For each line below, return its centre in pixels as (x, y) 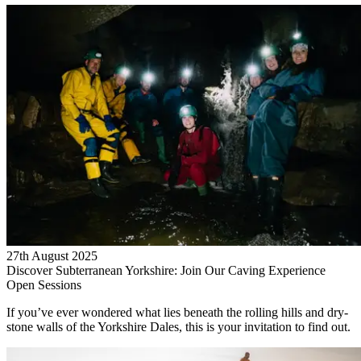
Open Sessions (44, 285)
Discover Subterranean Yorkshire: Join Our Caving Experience (166, 271)
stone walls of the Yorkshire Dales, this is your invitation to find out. (178, 327)
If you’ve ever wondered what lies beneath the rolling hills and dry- (177, 313)
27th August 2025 (52, 256)
